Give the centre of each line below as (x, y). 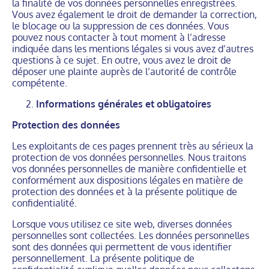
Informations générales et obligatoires (124, 104)
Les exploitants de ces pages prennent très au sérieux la (133, 146)
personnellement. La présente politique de (103, 258)
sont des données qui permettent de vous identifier (122, 247)
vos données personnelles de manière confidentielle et (129, 169)
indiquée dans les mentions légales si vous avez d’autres (133, 49)
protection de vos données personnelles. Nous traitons (129, 157)
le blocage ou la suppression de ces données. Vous (120, 26)
